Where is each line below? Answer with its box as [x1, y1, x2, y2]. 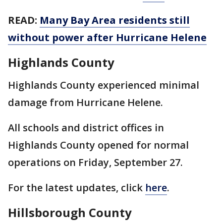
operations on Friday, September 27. [8, 156, 183, 169]
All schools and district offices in [8, 121, 164, 134]
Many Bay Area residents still [40, 13, 190, 27]
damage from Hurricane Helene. [8, 96, 163, 109]
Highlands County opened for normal [8, 138, 189, 152]
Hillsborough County [8, 204, 132, 221]
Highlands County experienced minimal [8, 78, 199, 92]
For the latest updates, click [8, 181, 145, 194]
